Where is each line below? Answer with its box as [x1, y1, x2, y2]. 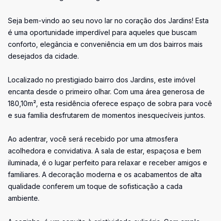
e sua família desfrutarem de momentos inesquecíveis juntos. [8, 111, 205, 119]
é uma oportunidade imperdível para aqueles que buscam [8, 28, 197, 37]
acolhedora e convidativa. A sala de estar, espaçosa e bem [8, 147, 201, 155]
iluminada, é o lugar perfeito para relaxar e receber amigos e [8, 158, 207, 167]
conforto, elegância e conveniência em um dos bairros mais [8, 40, 203, 48]
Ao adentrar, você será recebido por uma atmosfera [8, 135, 178, 143]
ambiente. [8, 194, 39, 202]
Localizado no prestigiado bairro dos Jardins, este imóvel [8, 75, 195, 84]
